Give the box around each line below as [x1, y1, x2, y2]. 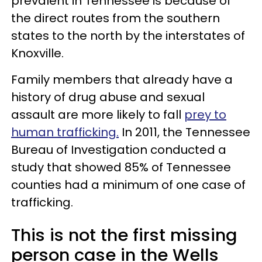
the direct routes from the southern [11, 9, 220, 26]
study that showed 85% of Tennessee [11, 158, 231, 175]
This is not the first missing [11, 223, 237, 247]
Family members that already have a [11, 71, 233, 88]
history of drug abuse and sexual [11, 88, 205, 105]
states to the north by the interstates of [11, 27, 245, 44]
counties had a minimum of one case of [11, 176, 246, 193]
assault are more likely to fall [11, 106, 184, 123]
